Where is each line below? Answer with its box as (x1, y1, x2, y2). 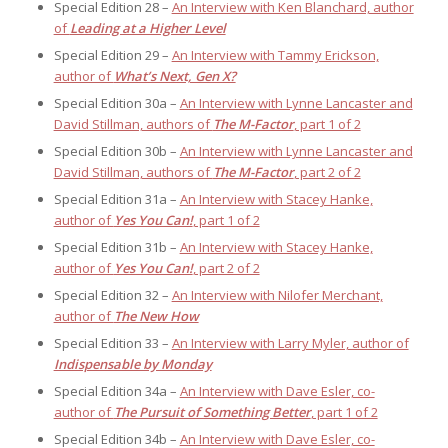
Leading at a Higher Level (69, 19, 226, 38)
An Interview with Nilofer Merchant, (171, 286, 383, 305)
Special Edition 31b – (53, 238, 180, 257)
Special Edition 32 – (53, 286, 172, 305)
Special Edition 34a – (53, 382, 180, 401)
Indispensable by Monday (53, 355, 212, 374)
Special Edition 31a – (53, 190, 180, 209)
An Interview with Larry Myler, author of (171, 334, 409, 353)
